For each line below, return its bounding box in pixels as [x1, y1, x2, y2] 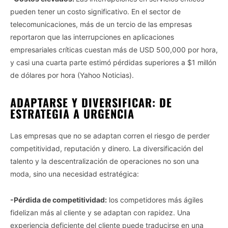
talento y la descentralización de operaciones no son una [10, 156, 199, 165]
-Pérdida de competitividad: [10, 195, 107, 204]
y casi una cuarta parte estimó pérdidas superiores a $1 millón [10, 58, 216, 67]
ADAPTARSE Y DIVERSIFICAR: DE [10, 94, 172, 110]
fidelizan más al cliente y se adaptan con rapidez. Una [10, 208, 190, 217]
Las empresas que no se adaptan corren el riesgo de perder [10, 131, 210, 140]
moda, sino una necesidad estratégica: [10, 169, 139, 178]
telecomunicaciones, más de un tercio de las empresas [10, 19, 192, 28]
